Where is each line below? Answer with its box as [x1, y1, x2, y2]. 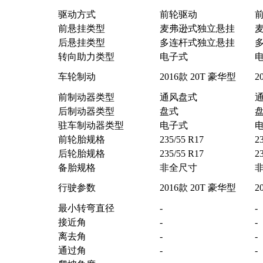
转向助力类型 [58, 52, 114, 62]
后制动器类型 [58, 106, 114, 117]
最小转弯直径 [58, 203, 114, 214]
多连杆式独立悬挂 [159, 38, 235, 48]
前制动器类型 [58, 92, 114, 103]
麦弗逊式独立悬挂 [159, 23, 235, 34]
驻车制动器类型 [58, 120, 124, 131]
